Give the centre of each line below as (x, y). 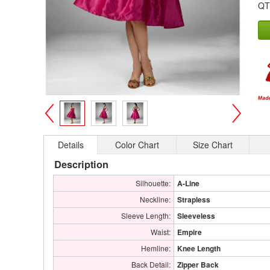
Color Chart (137, 145)
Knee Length (199, 249)
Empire (190, 232)
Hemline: (156, 248)
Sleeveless (196, 216)
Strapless (194, 200)
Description (81, 165)
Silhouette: (153, 183)
